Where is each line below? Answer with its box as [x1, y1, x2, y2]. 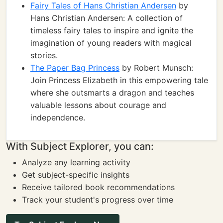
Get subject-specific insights [22, 170, 129, 180]
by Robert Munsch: [119, 63, 193, 73]
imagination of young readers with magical [30, 38, 192, 48]
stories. [30, 50, 58, 60]
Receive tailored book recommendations [22, 182, 175, 192]
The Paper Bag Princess [30, 63, 119, 73]
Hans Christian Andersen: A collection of [30, 13, 183, 23]
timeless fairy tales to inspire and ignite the [30, 25, 193, 35]
